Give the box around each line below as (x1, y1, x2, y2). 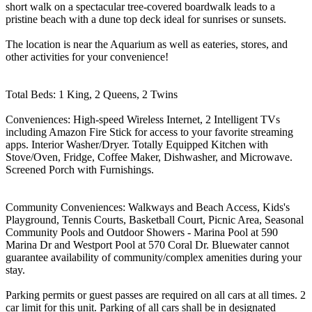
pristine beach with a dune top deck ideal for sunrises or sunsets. (6, 13, 286, 25)
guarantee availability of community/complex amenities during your (6, 251, 302, 263)
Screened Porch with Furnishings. (6, 163, 154, 175)
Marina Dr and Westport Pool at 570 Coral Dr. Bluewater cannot (6, 238, 289, 251)
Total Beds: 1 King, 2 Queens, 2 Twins (6, 88, 178, 100)
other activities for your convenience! (6, 50, 169, 63)
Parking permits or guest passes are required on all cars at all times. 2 (6, 288, 306, 301)
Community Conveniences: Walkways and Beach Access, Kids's (6, 201, 290, 213)
